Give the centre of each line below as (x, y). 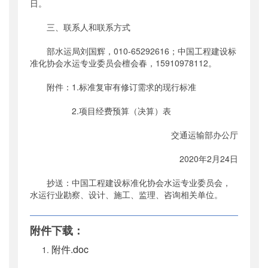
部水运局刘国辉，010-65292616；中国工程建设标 (133, 51)
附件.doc (70, 249)
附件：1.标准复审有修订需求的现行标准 (113, 87)
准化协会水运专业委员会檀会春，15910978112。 (123, 63)
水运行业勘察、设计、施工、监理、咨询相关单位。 (126, 195)
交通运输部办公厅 (205, 135)
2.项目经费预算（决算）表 (100, 111)
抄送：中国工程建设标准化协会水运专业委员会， (130, 183)
